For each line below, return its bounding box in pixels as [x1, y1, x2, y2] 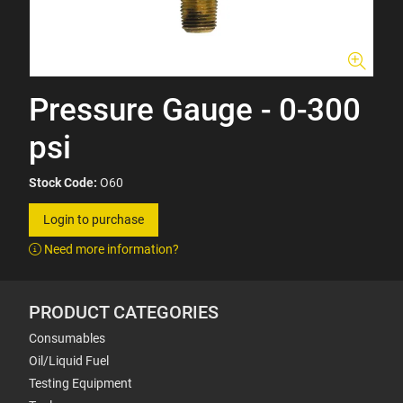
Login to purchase [43, 212, 144, 227]
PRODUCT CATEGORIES [29, 302, 219, 323]
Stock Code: [29, 175, 97, 190]
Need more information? [41, 242, 179, 256]
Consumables [29, 331, 105, 345]
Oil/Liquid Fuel [29, 354, 109, 368]
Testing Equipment [29, 376, 132, 390]
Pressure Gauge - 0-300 [29, 92, 361, 129]
